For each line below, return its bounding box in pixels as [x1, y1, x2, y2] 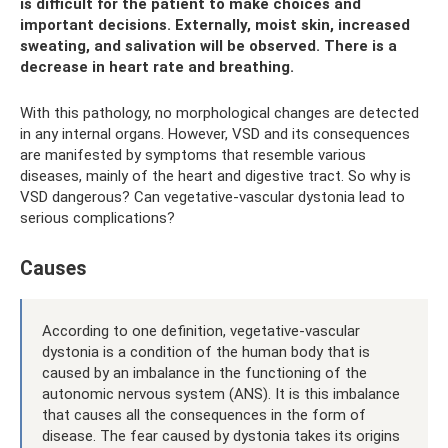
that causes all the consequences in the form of [42, 405, 366, 424]
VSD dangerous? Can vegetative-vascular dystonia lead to [20, 187, 405, 206]
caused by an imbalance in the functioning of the [42, 363, 367, 382]
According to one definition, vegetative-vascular [42, 321, 360, 340]
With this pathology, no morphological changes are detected [20, 103, 419, 122]
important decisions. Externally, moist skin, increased [20, 15, 410, 34]
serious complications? [20, 208, 175, 227]
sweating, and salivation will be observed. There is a [20, 36, 397, 55]
